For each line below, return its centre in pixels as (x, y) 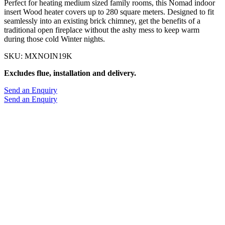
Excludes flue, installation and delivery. (70, 73)
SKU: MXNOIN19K (38, 56)
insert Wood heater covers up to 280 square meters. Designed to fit (109, 12)
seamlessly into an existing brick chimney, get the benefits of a (102, 21)
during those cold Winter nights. (54, 39)
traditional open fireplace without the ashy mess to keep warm (102, 30)
